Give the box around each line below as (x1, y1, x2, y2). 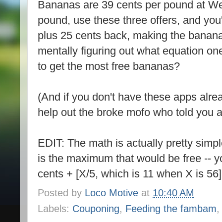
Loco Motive (85, 187, 138, 198)
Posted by (38, 187, 85, 198)
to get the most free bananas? (38, 60, 180, 73)
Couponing (72, 203, 119, 214)
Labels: (38, 203, 72, 214)
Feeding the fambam (125, 203, 217, 214)
